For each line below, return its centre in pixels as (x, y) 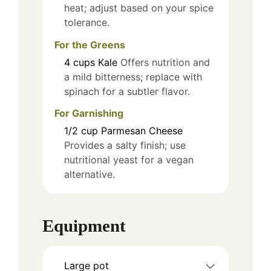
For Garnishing (89, 113)
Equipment (84, 225)
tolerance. (87, 22)
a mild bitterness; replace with (133, 77)
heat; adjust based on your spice (139, 8)
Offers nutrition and (165, 62)
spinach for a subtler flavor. (127, 91)
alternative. (90, 175)
